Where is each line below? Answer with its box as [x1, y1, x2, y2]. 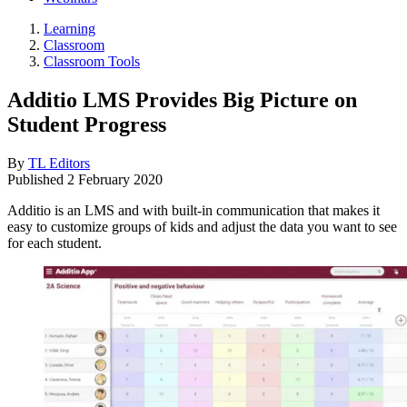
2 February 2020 [67, 171, 163, 187]
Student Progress [7, 112, 166, 136]
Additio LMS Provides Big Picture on [7, 87, 357, 112]
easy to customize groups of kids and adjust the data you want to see [7, 218, 397, 234]
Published [7, 171, 67, 187]
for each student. [7, 234, 102, 251]
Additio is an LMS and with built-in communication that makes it [7, 202, 380, 218]
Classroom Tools [44, 54, 140, 69]
